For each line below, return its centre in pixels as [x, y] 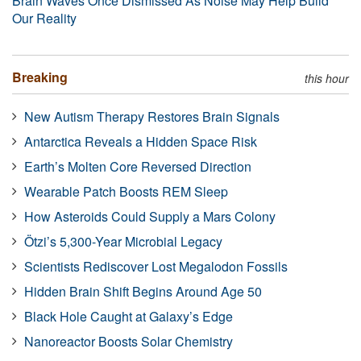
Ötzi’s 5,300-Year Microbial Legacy [123, 241]
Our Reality [44, 18]
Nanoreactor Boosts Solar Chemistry [129, 341]
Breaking [40, 77]
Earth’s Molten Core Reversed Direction [138, 166]
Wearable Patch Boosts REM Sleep [126, 191]
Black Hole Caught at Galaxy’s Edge [129, 316]
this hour [327, 78]
